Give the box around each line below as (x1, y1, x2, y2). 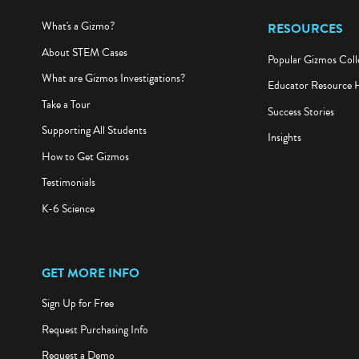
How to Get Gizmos (41, 151, 129, 169)
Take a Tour (41, 99, 91, 117)
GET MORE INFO (41, 266, 139, 286)
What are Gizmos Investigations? (41, 73, 185, 91)
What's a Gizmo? (41, 21, 115, 38)
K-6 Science (41, 204, 95, 221)
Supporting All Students (41, 125, 147, 143)
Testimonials (41, 177, 95, 195)
